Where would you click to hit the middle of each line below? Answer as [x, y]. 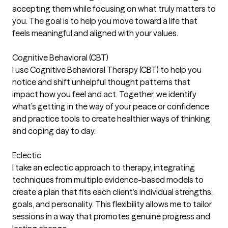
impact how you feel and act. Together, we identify [104, 94]
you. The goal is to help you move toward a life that [105, 21]
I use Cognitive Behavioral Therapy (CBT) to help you [107, 70]
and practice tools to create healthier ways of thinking [111, 119]
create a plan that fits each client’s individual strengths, [112, 192]
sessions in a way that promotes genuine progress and [111, 216]
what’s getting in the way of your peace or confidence [111, 106]
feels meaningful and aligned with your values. [95, 33]
